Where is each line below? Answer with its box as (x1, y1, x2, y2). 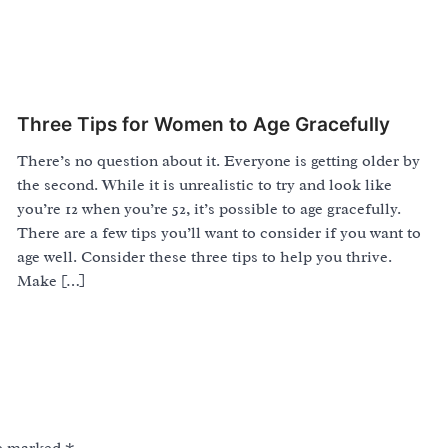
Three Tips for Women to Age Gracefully (16, 113, 390, 137)
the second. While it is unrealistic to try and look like (16, 175, 392, 196)
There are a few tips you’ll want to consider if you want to (16, 223, 421, 244)
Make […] (16, 271, 85, 292)
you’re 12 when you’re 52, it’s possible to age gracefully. (16, 199, 401, 220)
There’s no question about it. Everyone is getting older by (16, 151, 420, 172)
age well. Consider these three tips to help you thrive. (16, 247, 392, 268)
